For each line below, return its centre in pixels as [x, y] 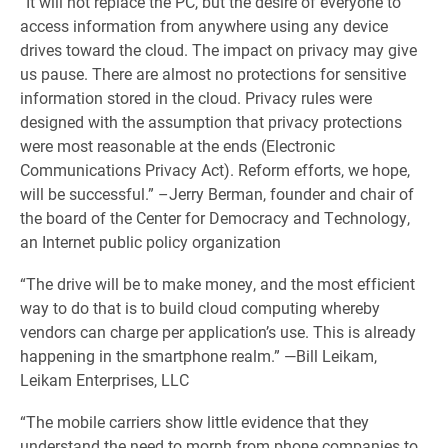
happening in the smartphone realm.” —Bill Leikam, [198, 355]
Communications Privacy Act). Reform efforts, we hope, [215, 169]
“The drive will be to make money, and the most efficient [217, 283]
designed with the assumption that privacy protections [211, 121]
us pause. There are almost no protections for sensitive [213, 73]
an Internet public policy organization [150, 241]
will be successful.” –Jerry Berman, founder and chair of [217, 193]
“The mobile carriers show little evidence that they [194, 421]
